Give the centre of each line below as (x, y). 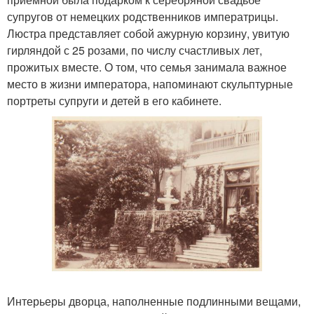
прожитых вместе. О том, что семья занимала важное (147, 67)
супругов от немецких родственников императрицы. (143, 17)
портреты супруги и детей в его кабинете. (114, 101)
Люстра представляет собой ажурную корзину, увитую (148, 34)
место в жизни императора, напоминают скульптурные (150, 84)
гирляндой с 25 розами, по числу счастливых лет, (135, 50)
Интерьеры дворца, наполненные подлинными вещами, (154, 301)
